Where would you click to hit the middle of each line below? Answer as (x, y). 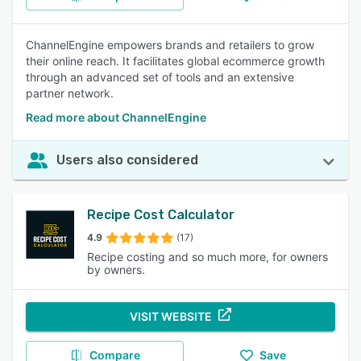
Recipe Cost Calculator (161, 215)
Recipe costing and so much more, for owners (207, 257)
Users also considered (127, 160)
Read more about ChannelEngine (116, 117)
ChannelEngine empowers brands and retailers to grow (170, 45)
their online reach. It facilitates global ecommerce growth (175, 61)
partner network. (70, 93)
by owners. (116, 270)
